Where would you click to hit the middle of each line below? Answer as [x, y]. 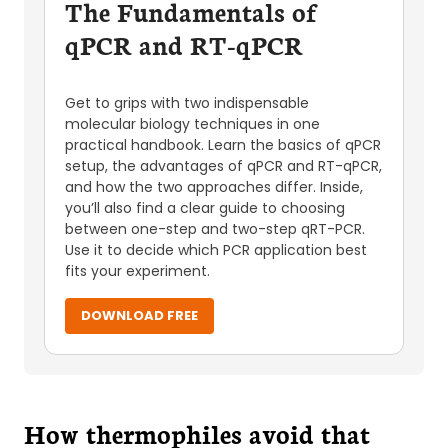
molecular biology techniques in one [192, 124]
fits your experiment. [137, 271]
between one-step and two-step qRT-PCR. [215, 229]
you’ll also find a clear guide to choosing [205, 208]
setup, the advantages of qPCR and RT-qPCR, [223, 166]
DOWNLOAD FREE [139, 315]
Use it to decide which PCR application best [216, 250]
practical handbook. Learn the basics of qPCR [223, 145]
